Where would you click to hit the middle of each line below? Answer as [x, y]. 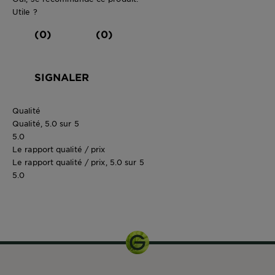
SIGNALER [62, 77]
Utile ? [25, 12]
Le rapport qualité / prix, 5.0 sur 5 [78, 162]
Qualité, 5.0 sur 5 [46, 124]
